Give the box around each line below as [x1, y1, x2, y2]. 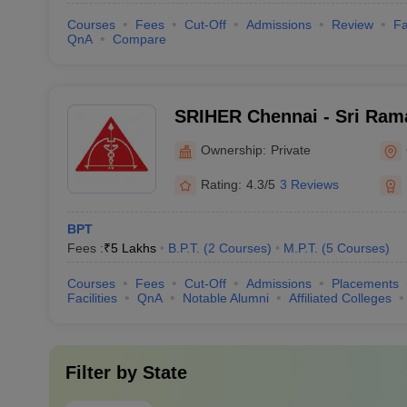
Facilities [66, 291, 117, 305]
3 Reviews [279, 176, 339, 192]
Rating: [200, 176, 242, 192]
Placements [331, 276, 399, 291]
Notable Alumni [182, 291, 269, 305]
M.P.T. [283, 241, 318, 255]
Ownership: [200, 142, 266, 157]
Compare [112, 32, 166, 46]
